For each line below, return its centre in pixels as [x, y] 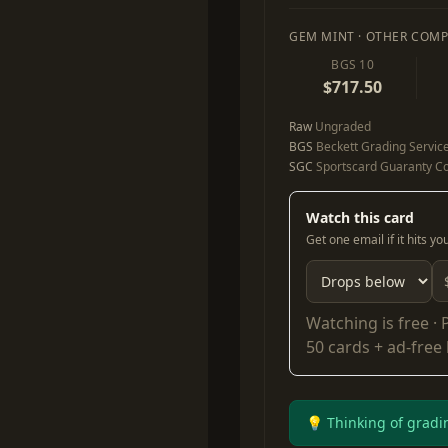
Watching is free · [373, 323]
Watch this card [360, 217]
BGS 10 [353, 64]
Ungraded [341, 126]
